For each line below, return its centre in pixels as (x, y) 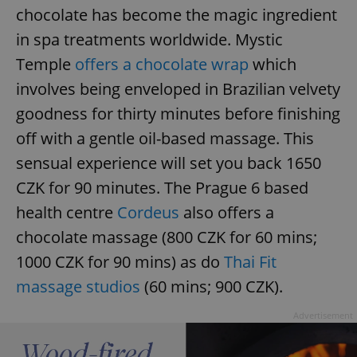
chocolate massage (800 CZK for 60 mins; (167, 237)
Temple (45, 64)
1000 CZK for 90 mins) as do (120, 261)
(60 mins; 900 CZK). (212, 286)
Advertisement (323, 315)
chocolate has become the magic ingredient (177, 14)
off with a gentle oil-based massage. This (165, 138)
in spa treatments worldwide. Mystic (149, 39)
